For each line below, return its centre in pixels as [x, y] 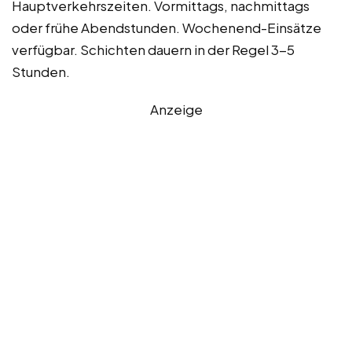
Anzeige [176, 109]
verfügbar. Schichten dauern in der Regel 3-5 [153, 49]
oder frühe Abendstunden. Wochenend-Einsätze [167, 27]
